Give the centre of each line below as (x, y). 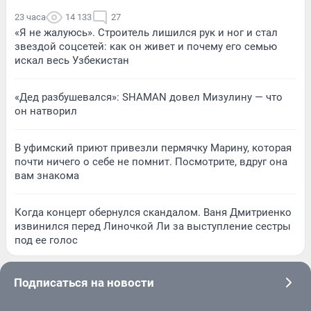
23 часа (30, 17)
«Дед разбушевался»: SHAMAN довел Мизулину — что (149, 97)
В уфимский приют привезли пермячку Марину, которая (153, 148)
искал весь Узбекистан (72, 60)
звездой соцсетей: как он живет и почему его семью (146, 46)
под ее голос (46, 240)
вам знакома (47, 175)
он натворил (46, 111)
